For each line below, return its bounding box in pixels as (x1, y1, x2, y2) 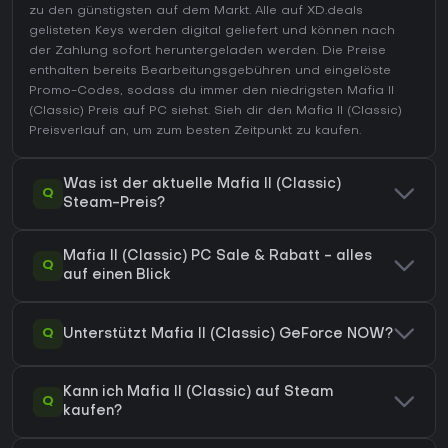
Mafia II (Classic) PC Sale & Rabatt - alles (63, 250, 372, 264)
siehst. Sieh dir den (167, 105, 296, 118)
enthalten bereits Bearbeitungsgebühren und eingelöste (29, 65, 391, 78)
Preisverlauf (29, 125, 105, 138)
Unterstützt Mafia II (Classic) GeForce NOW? (63, 327, 393, 341)
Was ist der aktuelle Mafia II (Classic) (63, 178, 341, 192)
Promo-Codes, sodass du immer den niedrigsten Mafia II (29, 85, 394, 98)
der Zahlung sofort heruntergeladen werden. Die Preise (29, 45, 386, 58)
